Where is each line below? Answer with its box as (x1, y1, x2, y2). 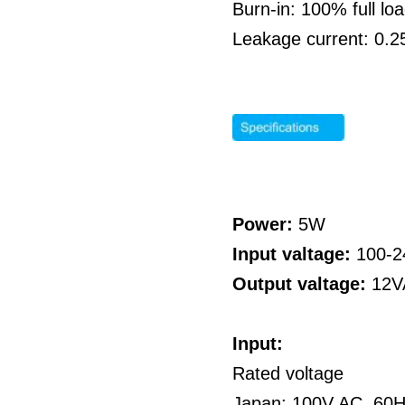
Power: (232, 214, 293, 234)
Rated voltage (232, 363, 344, 383)
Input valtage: (232, 244, 356, 264)
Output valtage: (232, 274, 372, 294)
